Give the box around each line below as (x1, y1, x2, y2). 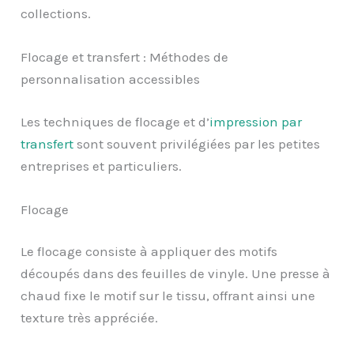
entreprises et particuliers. (21, 157, 183, 174)
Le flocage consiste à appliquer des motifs (21, 243, 278, 260)
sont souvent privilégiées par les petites (73, 135, 321, 152)
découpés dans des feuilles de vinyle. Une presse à (21, 265, 331, 282)
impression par (209, 113, 303, 130)
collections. (21, 6, 92, 21)
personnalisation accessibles (21, 71, 201, 88)
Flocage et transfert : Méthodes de (21, 49, 229, 66)
